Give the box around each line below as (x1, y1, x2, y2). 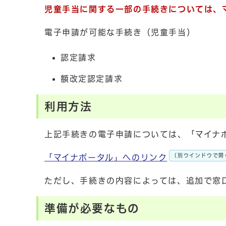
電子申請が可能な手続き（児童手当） (44, 28, 196, 36)
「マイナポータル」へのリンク (44, 153, 167, 161)
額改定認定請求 (61, 75, 123, 83)
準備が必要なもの (44, 203, 140, 214)
